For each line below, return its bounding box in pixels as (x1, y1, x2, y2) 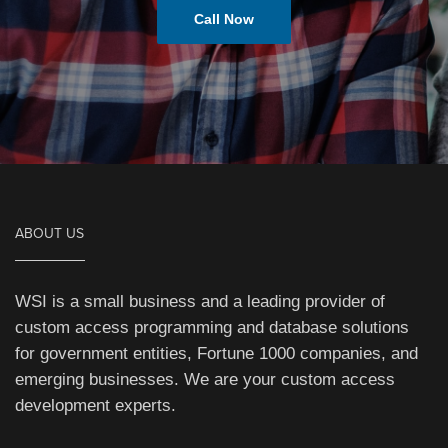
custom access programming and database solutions (15, 318, 409, 338)
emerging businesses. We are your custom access (15, 370, 395, 390)
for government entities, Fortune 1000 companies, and (15, 344, 418, 364)
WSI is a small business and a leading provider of (15, 292, 385, 312)
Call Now (194, 11, 254, 28)
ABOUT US (15, 225, 84, 243)
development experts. (15, 396, 176, 416)
